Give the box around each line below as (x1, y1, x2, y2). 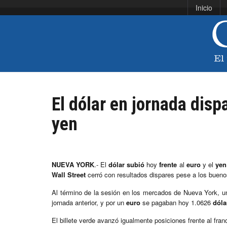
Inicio (196, 3, 212, 13)
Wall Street (52, 170, 86, 180)
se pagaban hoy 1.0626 (140, 198, 213, 208)
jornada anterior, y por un (52, 198, 126, 208)
